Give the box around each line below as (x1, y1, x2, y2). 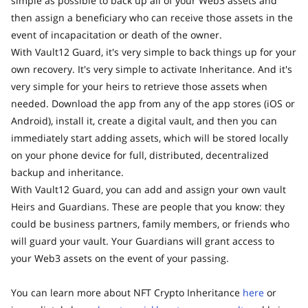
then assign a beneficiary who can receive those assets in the (11, 10, 293, 24)
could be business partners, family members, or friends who (11, 217, 289, 230)
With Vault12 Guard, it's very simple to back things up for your (11, 45, 296, 58)
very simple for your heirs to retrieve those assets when (11, 79, 267, 93)
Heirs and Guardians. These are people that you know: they (11, 199, 285, 213)
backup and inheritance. (11, 165, 124, 179)
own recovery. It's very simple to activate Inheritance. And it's (11, 62, 292, 76)
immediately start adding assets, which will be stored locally (11, 131, 288, 144)
